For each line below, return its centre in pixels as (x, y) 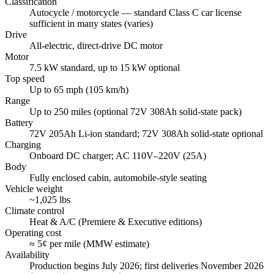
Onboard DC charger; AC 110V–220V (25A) (118, 155)
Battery (19, 122)
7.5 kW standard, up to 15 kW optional (105, 67)
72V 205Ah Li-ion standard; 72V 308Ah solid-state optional (146, 133)
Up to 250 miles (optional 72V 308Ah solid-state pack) (135, 111)
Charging (23, 144)
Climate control (35, 210)
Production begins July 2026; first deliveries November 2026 (146, 265)
